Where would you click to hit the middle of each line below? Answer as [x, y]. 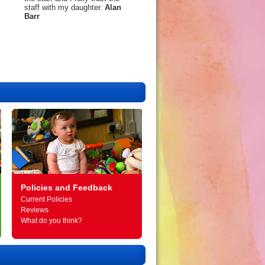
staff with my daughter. [64, 7]
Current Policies [46, 199]
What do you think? [51, 221]
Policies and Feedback [67, 188]
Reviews [35, 210]
